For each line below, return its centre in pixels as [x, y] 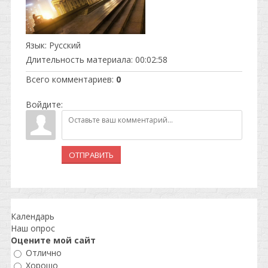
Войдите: [44, 104]
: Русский [63, 45]
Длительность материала [78, 59]
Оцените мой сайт [53, 240]
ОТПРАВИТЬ [91, 155]
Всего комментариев [69, 79]
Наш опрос [33, 228]
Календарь [33, 216]
